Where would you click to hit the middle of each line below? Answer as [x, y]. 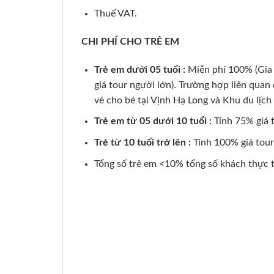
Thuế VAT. [115, 14]
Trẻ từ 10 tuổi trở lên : [142, 143]
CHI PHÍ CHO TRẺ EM [130, 42]
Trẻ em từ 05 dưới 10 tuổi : [154, 121]
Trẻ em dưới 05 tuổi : [141, 69]
